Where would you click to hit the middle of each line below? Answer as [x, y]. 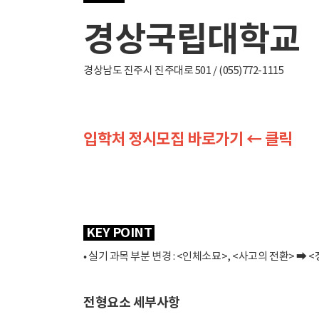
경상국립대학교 [192, 41]
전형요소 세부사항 [132, 303]
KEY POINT [119, 233]
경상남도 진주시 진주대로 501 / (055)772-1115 [184, 71]
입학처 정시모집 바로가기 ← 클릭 [188, 140]
